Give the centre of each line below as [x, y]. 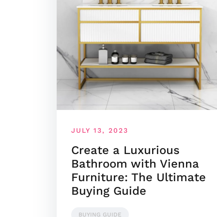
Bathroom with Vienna [135, 164]
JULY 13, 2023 [100, 130]
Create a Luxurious [125, 150]
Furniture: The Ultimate [139, 177]
